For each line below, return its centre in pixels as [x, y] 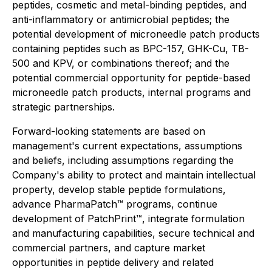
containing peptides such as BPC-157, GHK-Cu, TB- [131, 49]
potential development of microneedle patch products [136, 34]
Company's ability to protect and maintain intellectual [134, 175]
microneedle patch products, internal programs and [131, 93]
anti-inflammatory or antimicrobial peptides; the [121, 20]
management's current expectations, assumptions [127, 146]
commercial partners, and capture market [109, 248]
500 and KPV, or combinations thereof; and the [121, 63]
